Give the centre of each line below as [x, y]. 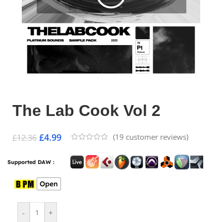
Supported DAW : [31, 162]
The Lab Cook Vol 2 [86, 110]
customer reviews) [156, 137]
